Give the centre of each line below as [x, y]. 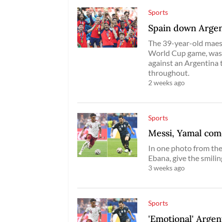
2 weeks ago [167, 82]
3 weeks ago [167, 168]
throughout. [169, 72]
